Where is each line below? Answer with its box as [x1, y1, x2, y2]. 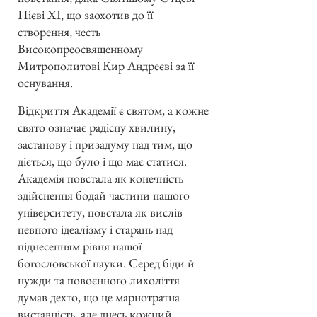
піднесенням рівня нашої [18, 237, 142, 254]
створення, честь [18, 23, 100, 40]
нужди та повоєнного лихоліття [18, 271, 180, 288]
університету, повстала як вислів [18, 203, 183, 220]
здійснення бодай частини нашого [18, 186, 190, 203]
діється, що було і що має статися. [18, 152, 187, 169]
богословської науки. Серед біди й [18, 254, 195, 271]
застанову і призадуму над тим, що [18, 135, 192, 152]
